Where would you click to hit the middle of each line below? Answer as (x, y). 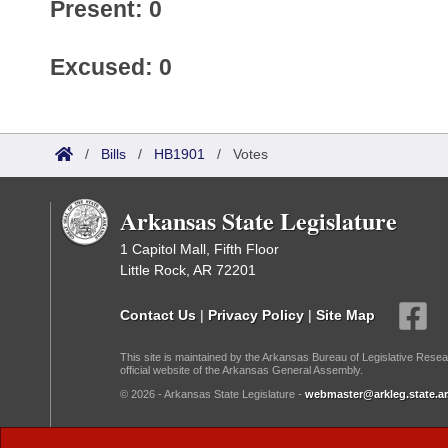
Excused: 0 (111, 67)
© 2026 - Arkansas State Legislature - (212, 394)
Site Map (345, 314)
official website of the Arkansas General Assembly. (241, 370)
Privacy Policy (256, 314)
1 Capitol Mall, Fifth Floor (199, 249)
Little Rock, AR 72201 (188, 270)
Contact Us (158, 314)
